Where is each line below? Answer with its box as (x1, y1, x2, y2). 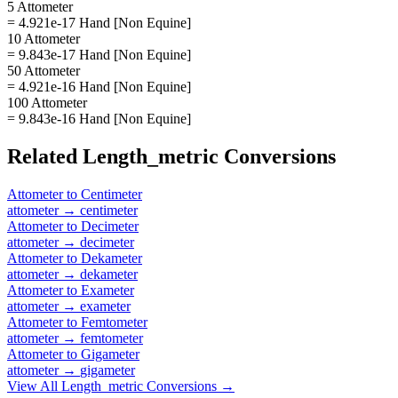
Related (7, 144, 83, 168)
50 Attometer (7, 62, 80, 78)
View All (7, 378, 61, 394)
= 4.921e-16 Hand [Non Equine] (7, 78, 191, 94)
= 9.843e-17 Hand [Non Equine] (7, 46, 191, 62)
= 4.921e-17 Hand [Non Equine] (7, 14, 191, 30)
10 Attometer (7, 30, 80, 46)
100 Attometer (7, 94, 87, 110)
